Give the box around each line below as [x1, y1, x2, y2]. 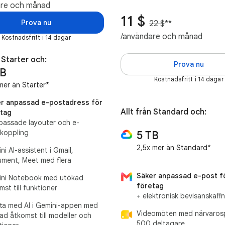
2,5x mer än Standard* [137, 143, 211, 152]
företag [137, 181, 164, 190]
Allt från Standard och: [121, 106, 206, 117]
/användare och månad [121, 31, 202, 42]
